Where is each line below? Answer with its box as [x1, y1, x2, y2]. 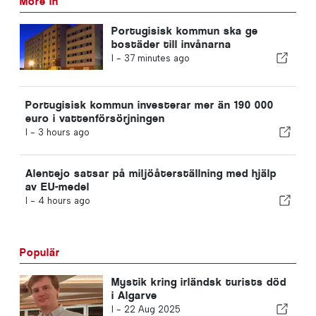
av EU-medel [25, 179, 90, 193]
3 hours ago [38, 126, 90, 138]
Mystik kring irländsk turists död [111, 274, 286, 288]
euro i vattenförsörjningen [25, 111, 165, 125]
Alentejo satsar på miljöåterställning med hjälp [25, 166, 276, 180]
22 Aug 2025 [123, 303, 181, 315]
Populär [20, 245, 60, 259]
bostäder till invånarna [111, 37, 231, 51]
